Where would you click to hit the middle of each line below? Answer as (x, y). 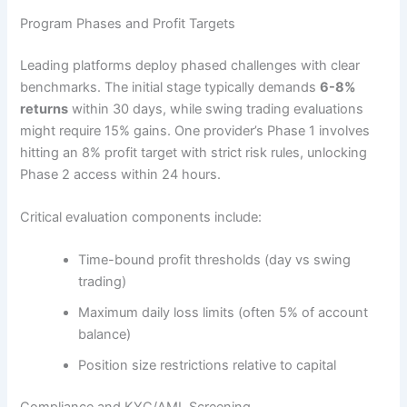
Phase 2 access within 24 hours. (121, 174)
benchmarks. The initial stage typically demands (170, 87)
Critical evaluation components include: (141, 217)
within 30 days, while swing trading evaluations (216, 109)
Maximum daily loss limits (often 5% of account (223, 313)
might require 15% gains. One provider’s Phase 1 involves (195, 130)
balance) (105, 335)
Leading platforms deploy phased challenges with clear (190, 65)
